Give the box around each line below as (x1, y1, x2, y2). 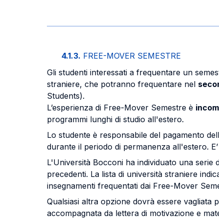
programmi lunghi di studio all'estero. (47, 114, 184, 124)
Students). (47, 91, 85, 101)
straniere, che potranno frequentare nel (47, 79, 198, 89)
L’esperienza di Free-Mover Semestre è (47, 103, 196, 112)
